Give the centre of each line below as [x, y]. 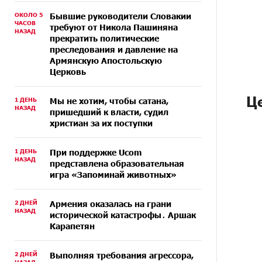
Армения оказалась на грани [111, 204]
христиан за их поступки [101, 123]
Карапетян [72, 226]
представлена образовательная [117, 163]
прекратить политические [104, 38]
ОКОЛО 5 [29, 15]
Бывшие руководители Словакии [120, 16]
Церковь [68, 72]
